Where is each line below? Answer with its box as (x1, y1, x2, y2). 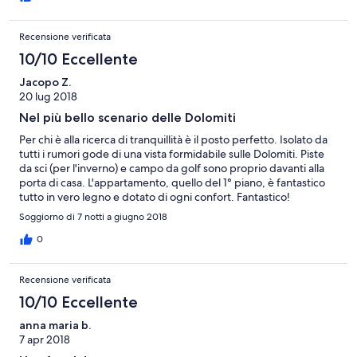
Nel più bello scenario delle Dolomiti (19, 110, 236, 126)
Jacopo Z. (19, 75, 71, 90)
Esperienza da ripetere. (19, 204, 135, 219)
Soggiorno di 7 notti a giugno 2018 (19, 210, 167, 224)
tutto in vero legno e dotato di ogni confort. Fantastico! (19, 190, 290, 205)
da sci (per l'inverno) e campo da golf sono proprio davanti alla (19, 161, 324, 176)
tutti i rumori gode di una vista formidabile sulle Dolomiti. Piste (19, 147, 324, 162)
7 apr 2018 (19, 332, 70, 347)
